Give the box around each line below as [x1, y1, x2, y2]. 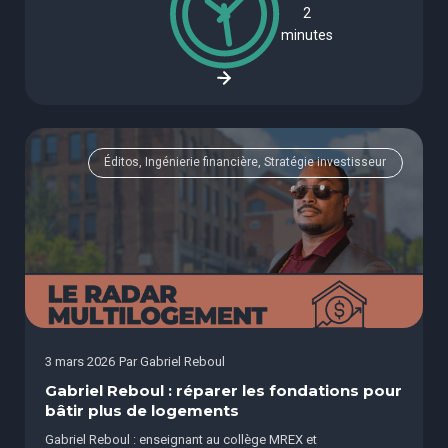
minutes [281, 27, 333, 44]
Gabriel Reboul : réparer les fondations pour [45, 382, 402, 401]
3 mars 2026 [45, 354, 115, 370]
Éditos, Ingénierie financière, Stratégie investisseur [104, 155, 387, 170]
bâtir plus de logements [45, 402, 239, 421]
